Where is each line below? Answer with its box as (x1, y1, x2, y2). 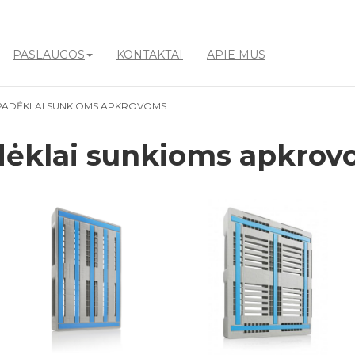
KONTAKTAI (116, 48, 183, 62)
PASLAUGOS (13, 48, 85, 62)
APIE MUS (207, 48, 265, 62)
